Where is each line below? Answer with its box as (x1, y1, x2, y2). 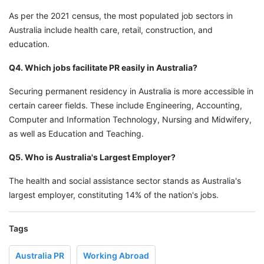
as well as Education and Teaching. (9, 128, 144, 139)
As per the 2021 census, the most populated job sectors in (9, 11, 233, 21)
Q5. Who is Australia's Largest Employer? (9, 152, 176, 163)
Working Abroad (83, 250, 149, 261)
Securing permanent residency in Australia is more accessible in (9, 86, 253, 97)
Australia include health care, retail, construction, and (9, 25, 213, 35)
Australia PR (15, 250, 64, 261)
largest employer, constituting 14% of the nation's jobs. (9, 190, 219, 200)
